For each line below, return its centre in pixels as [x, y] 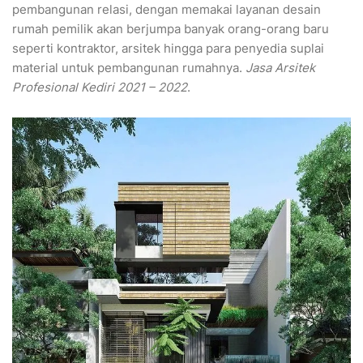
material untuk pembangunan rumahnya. [129, 68]
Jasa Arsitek [280, 68]
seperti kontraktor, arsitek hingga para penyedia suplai [168, 49]
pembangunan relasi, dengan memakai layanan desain [167, 10]
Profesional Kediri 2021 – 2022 [100, 88]
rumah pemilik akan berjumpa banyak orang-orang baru [171, 29]
